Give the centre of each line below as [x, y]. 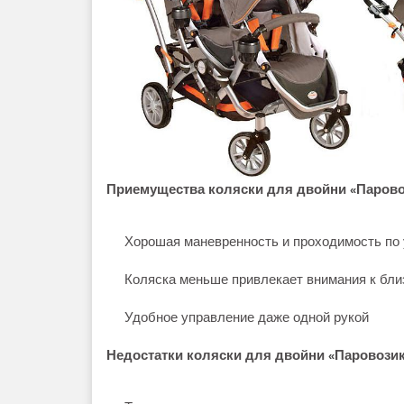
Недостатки [147, 355]
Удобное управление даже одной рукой [247, 317]
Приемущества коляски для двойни [228, 189]
